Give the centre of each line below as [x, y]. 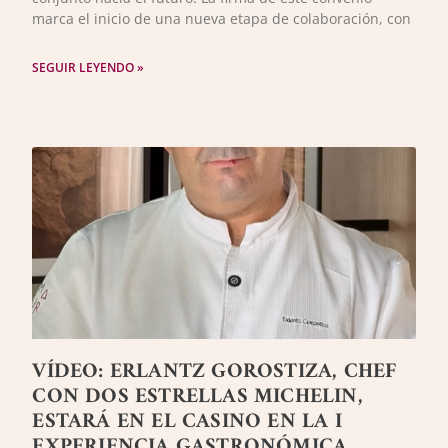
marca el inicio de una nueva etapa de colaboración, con [222, 19]
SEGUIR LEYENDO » [88, 68]
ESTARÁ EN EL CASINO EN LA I [187, 421]
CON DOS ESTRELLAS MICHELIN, [197, 396]
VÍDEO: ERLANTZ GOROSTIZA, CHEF [214, 371]
